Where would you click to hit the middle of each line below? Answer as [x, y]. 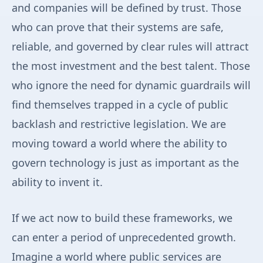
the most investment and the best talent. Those [131, 66]
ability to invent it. [57, 182]
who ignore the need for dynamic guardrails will [131, 85]
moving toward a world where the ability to [119, 144]
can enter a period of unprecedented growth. [124, 237]
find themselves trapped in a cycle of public [120, 105]
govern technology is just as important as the [125, 163]
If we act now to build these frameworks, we [122, 218]
